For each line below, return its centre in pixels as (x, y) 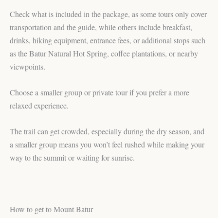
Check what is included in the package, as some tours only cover (108, 14)
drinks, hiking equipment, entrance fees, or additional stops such (108, 40)
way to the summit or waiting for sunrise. (72, 157)
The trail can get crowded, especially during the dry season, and (107, 131)
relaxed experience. (39, 106)
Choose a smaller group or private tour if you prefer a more (100, 92)
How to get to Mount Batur (51, 209)
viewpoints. (27, 67)
